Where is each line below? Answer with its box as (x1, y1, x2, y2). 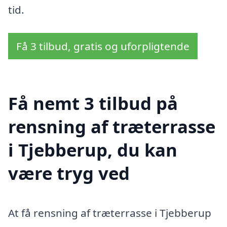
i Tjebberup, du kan (8, 138, 177, 162)
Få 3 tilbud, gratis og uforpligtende (16, 39, 190, 53)
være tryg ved (8, 161, 130, 185)
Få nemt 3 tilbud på (8, 91, 178, 116)
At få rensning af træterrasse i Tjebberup (8, 206, 211, 220)
